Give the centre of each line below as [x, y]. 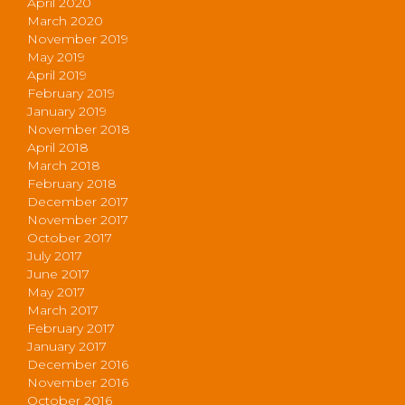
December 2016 [78, 364]
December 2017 [78, 201]
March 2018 [64, 165]
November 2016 [78, 382]
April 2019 [57, 75]
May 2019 [56, 57]
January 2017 [67, 346]
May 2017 [56, 292]
